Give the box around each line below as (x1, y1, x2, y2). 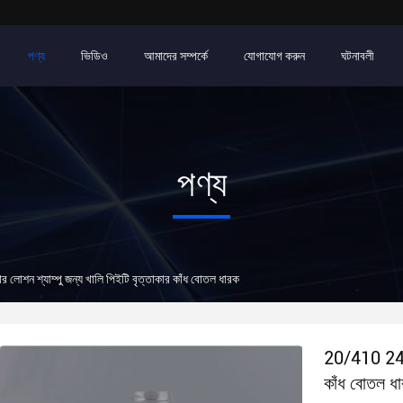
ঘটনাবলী (341, 49, 374, 63)
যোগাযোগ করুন (244, 49, 305, 63)
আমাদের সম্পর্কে (144, 49, 208, 63)
